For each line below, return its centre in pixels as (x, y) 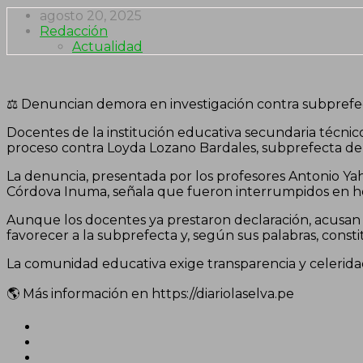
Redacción (74, 31)
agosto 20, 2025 (91, 15)
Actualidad (107, 46)
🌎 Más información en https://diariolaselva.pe (150, 293)
